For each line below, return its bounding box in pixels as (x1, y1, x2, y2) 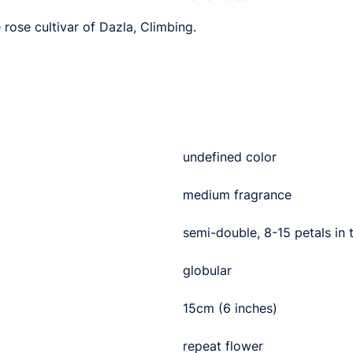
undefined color (183, 148, 277, 165)
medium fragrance (183, 186, 292, 203)
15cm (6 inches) (183, 299, 277, 316)
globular (183, 262, 232, 278)
